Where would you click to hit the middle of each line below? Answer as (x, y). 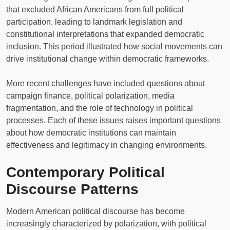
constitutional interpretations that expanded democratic (105, 34)
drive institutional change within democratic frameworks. (108, 59)
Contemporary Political (85, 172)
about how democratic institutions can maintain (91, 132)
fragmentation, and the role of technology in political (100, 108)
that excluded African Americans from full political (95, 9)
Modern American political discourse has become (95, 211)
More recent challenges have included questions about (106, 83)
